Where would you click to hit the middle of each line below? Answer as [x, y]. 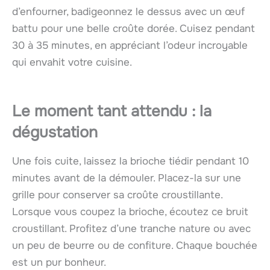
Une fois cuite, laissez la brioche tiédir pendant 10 [130, 162]
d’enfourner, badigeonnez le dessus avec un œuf [128, 11]
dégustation [55, 133]
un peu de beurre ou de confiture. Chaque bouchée [135, 246]
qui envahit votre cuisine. [72, 62]
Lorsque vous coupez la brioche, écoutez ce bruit [130, 212]
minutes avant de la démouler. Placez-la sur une [127, 178]
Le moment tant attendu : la [112, 111]
